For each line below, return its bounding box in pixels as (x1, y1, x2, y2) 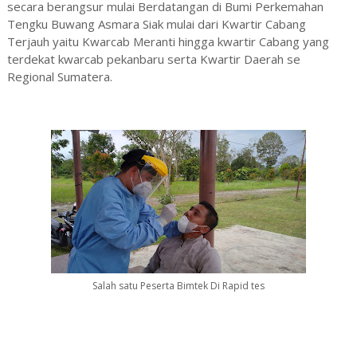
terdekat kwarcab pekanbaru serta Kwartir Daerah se (6, 51, 300, 68)
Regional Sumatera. (6, 69, 112, 85)
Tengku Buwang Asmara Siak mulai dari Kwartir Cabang (6, 16, 306, 33)
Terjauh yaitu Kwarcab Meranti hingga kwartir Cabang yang (6, 33, 329, 50)
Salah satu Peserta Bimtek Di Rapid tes (92, 279, 265, 293)
